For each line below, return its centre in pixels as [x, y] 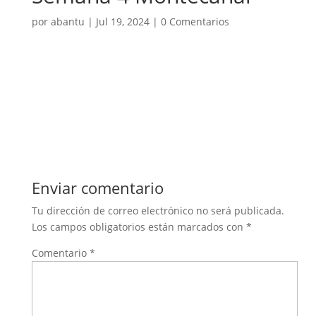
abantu [67, 22]
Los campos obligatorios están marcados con [139, 227]
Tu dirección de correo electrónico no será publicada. [158, 211]
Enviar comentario [97, 188]
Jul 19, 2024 [122, 22]
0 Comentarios [195, 22]
